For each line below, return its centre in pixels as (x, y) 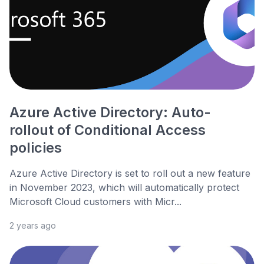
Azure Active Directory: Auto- (110, 113)
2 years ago (33, 226)
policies (36, 148)
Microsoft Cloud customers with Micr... (95, 202)
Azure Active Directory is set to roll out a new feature (130, 174)
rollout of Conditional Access (108, 130)
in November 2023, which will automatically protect (124, 188)
